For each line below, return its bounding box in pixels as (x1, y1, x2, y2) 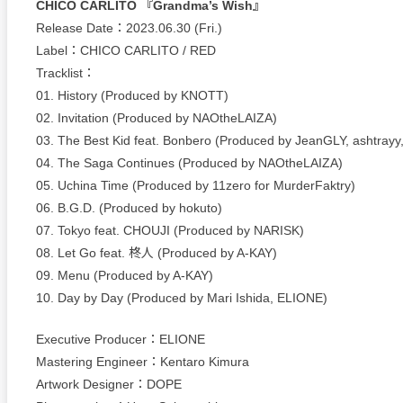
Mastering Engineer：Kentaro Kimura (36, 354, 249, 369)
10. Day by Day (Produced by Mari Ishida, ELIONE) (36, 290, 327, 305)
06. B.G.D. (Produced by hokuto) (36, 200, 222, 215)
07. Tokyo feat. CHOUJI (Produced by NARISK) (36, 222, 304, 237)
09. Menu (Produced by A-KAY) (36, 267, 213, 282)
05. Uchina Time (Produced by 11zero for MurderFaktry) (36, 177, 355, 193)
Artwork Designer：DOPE (36, 376, 182, 391)
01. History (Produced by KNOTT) (36, 87, 228, 103)
